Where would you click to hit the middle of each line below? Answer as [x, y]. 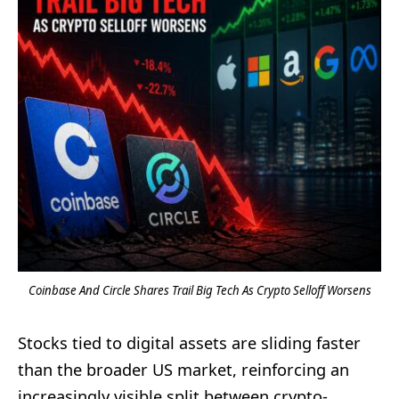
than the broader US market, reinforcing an [183, 369]
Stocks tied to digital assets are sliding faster [189, 342]
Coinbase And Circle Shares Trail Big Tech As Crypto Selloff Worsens [199, 290]
